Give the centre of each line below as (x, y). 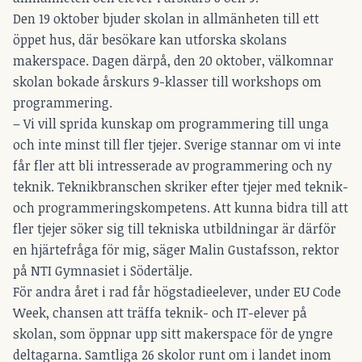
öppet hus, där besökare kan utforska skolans (150, 39)
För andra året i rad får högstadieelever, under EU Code (177, 291)
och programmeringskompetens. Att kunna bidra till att (181, 207)
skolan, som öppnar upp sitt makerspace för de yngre (173, 333)
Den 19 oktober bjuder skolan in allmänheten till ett (166, 18)
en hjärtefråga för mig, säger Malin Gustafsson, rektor (176, 249)
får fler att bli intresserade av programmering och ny (173, 165)
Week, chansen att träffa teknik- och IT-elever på (160, 312)
